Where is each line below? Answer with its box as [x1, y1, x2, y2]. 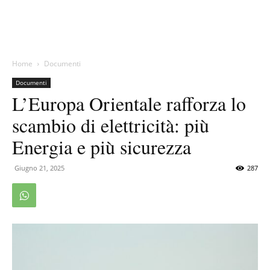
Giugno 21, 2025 [14, 163, 64, 172]
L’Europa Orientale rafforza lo [12, 90, 246, 116]
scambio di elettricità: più [12, 112, 209, 138]
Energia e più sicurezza [12, 134, 191, 160]
